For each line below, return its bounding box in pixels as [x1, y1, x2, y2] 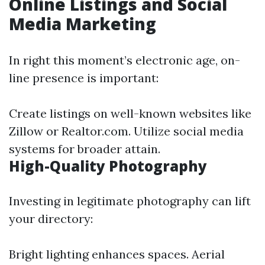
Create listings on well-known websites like [9, 106, 251, 121]
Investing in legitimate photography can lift [9, 193, 251, 208]
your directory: [9, 211, 93, 226]
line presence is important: [9, 70, 159, 85]
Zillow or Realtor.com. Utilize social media [9, 124, 244, 138]
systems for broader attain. [9, 141, 160, 156]
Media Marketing [9, 12, 156, 35]
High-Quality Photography [9, 156, 207, 176]
